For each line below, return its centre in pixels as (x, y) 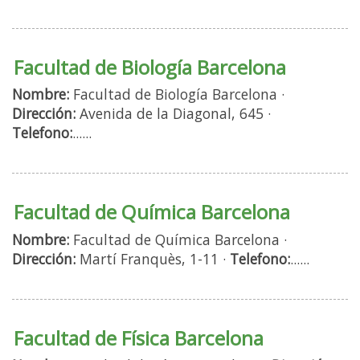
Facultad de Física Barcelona (139, 337)
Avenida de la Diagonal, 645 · (173, 114)
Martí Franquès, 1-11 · (153, 258)
